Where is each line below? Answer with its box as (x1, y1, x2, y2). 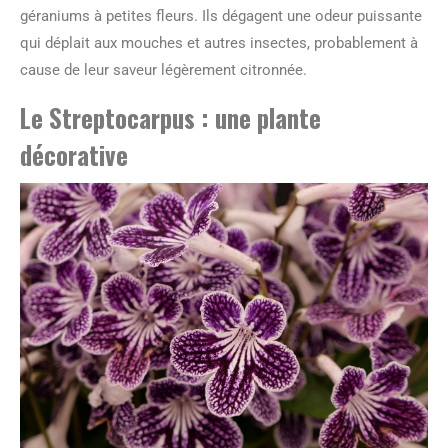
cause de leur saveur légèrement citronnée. (20, 61, 307, 80)
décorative (20, 136, 128, 174)
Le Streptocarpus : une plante (20, 99, 321, 137)
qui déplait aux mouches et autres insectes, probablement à (20, 34, 418, 53)
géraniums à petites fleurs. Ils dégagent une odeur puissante (20, 7, 422, 26)
